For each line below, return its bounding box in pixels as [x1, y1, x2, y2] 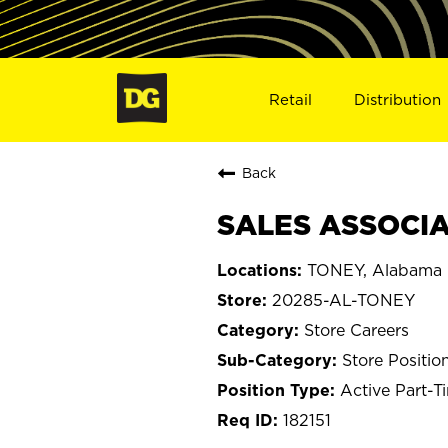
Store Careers [304, 320, 409, 339]
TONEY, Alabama [307, 260, 442, 279]
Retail [268, 90, 312, 108]
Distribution [354, 90, 442, 108]
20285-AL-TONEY [272, 290, 415, 309]
